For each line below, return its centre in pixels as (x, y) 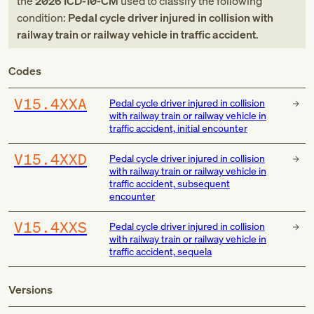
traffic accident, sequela (160, 251)
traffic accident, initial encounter (178, 128)
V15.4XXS (50, 227)
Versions (30, 289)
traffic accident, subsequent (169, 183)
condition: (42, 18)
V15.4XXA (50, 104)
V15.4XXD (50, 159)
